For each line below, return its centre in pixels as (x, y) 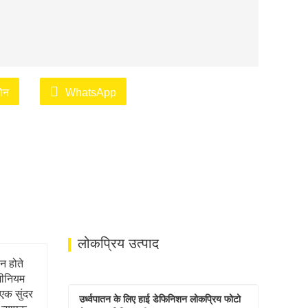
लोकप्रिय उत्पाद (118, 243)
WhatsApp (91, 92)
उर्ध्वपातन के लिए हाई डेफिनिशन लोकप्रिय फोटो (159, 299)
